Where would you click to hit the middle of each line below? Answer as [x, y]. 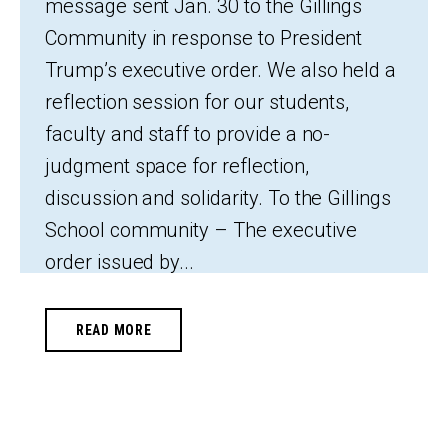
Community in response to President [204, 37]
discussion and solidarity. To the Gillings [218, 197]
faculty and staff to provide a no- [188, 133]
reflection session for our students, [197, 101]
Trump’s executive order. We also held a [221, 69]
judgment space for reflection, [177, 165]
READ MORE [114, 329]
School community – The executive [201, 229]
